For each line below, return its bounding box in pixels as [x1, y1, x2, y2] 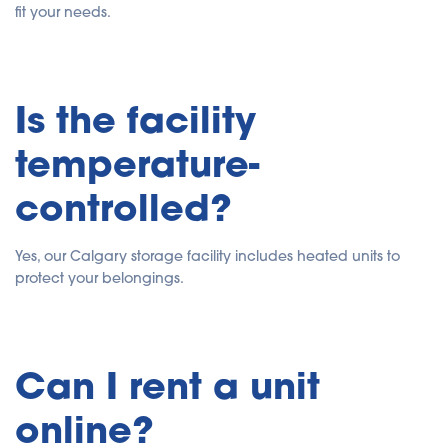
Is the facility [15, 94, 256, 143]
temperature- [15, 138, 259, 187]
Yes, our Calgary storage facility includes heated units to [15, 246, 400, 265]
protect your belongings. [15, 268, 184, 287]
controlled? [15, 182, 232, 231]
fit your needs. [15, 3, 111, 22]
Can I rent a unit [15, 360, 320, 409]
